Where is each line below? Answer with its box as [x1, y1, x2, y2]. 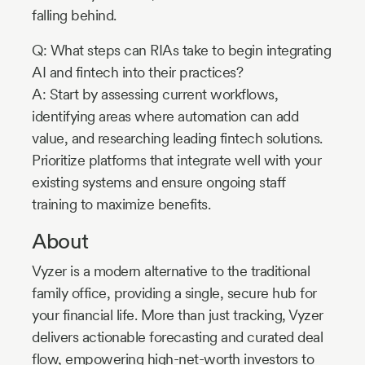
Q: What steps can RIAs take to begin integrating [32, 42, 331, 59]
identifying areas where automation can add [32, 108, 298, 125]
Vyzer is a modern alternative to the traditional [32, 262, 310, 280]
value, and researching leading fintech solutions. [32, 130, 323, 147]
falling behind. [32, 7, 117, 24]
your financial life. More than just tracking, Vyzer [32, 306, 323, 324]
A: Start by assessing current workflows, [32, 86, 278, 103]
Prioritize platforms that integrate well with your [32, 152, 321, 169]
